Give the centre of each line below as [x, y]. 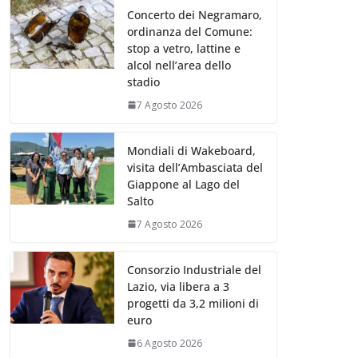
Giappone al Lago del [183, 184]
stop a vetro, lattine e [184, 48]
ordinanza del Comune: [190, 31]
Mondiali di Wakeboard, [191, 150]
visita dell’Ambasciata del [195, 167]
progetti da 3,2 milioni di [193, 303]
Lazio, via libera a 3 [178, 286]
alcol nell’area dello [179, 65]
